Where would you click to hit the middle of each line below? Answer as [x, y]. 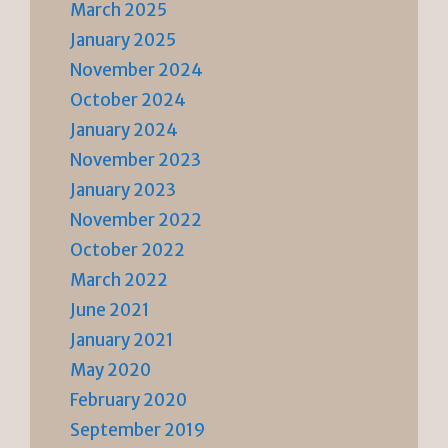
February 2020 [128, 399]
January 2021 [122, 339]
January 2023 [123, 189]
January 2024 [124, 129]
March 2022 [119, 279]
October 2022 [127, 249]
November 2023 [135, 159]
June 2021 [110, 309]
